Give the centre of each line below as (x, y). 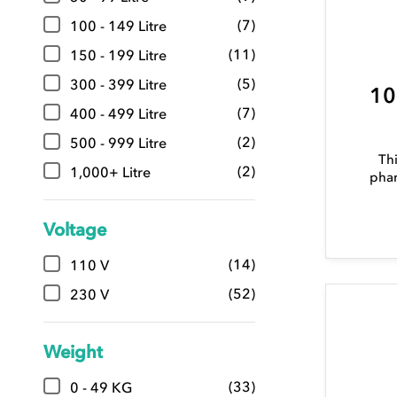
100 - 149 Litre (118, 26)
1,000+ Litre (110, 172)
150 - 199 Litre (118, 55)
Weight (73, 352)
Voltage (74, 230)
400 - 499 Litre (118, 114)
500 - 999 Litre (118, 143)
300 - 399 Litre (118, 85)
